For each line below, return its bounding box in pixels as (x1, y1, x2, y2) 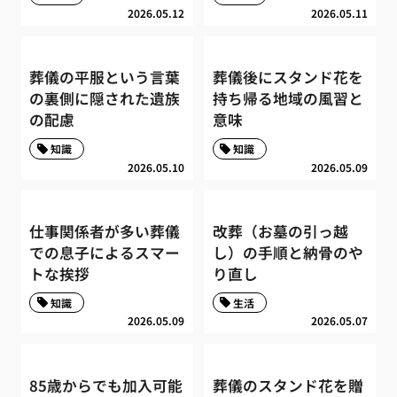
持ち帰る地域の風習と (212, 88, 363, 110)
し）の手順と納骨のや (212, 242, 363, 264)
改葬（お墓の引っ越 (212, 221, 348, 243)
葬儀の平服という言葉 (29, 66, 181, 89)
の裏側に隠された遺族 (29, 88, 181, 110)
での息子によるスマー (29, 242, 181, 264)
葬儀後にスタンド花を (212, 66, 363, 89)
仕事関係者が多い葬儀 (29, 221, 181, 243)
